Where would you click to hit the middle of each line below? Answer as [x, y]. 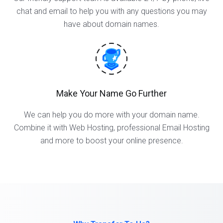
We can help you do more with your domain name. [111, 115]
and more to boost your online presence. [111, 141]
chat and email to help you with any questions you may [111, 11]
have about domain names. [111, 24]
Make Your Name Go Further [111, 93]
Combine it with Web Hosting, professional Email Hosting [111, 128]
